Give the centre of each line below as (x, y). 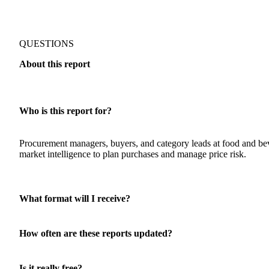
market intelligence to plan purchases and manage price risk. (133, 154)
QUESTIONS (47, 44)
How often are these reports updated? (96, 234)
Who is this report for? (65, 111)
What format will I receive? (75, 199)
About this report (55, 64)
